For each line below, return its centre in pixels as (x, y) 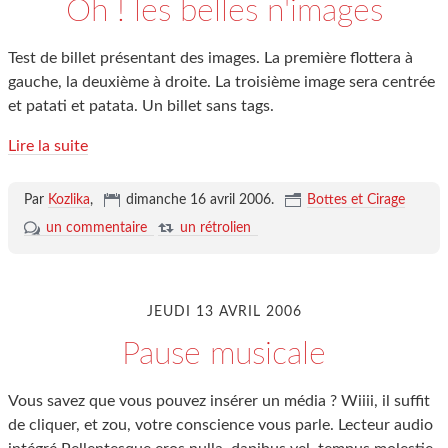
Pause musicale (224, 354)
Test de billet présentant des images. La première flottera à (210, 58)
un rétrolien (215, 228)
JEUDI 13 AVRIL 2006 (224, 312)
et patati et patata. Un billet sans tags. (141, 106)
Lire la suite (48, 146)
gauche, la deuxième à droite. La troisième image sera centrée (221, 82)
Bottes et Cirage (355, 200)
